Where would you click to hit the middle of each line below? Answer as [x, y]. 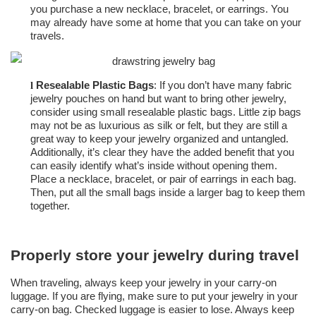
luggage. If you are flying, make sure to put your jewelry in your [154, 296]
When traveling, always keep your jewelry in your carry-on [144, 283]
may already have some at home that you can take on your [166, 23]
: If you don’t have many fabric [223, 85]
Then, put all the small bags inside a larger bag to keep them [168, 193]
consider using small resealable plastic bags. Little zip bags [166, 112]
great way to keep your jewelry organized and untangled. [159, 139]
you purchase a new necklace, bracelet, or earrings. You [159, 9]
